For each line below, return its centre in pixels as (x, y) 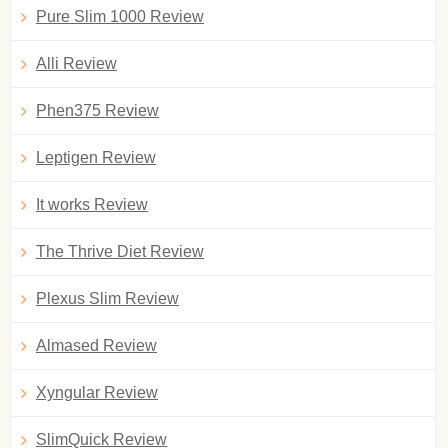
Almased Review (96, 345)
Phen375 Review (97, 110)
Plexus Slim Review (107, 298)
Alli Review (76, 63)
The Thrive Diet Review (120, 251)
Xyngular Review (97, 392)
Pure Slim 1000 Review (120, 16)
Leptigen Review (96, 157)
